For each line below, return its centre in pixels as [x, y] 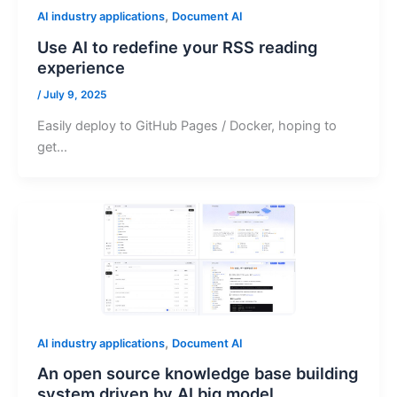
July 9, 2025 [74, 94]
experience [81, 67]
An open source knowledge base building [197, 374]
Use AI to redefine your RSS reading [177, 47]
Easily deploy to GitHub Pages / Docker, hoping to [187, 126]
